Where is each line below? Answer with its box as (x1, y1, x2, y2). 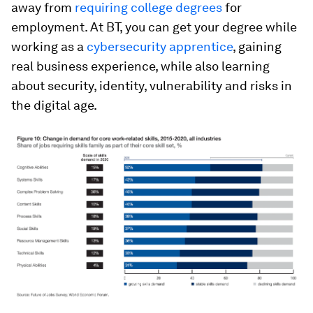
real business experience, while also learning (11, 59, 270, 73)
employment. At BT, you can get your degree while (11, 20, 297, 34)
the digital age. (11, 98, 97, 112)
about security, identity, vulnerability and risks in (11, 78, 292, 93)
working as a (11, 39, 87, 54)
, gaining (233, 39, 282, 54)
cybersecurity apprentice (87, 39, 233, 54)
